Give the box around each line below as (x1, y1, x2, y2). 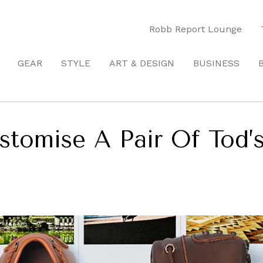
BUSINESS (193, 58, 240, 69)
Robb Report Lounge (149, 23, 242, 35)
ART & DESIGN (109, 58, 174, 69)
